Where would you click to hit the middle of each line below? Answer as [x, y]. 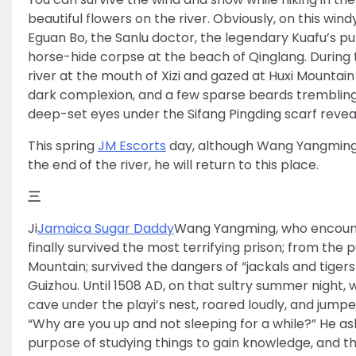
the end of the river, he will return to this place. [173, 165]
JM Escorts [132, 146]
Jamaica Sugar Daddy [106, 228]
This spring [63, 146]
